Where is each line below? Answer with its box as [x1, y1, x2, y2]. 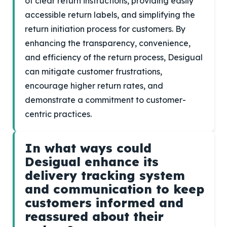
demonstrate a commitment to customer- [25, 95, 186, 105]
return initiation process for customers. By [25, 24, 185, 34]
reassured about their [25, 209, 164, 224]
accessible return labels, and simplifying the [25, 10, 195, 20]
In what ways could [25, 140, 152, 156]
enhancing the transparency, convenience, [25, 38, 191, 48]
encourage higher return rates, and [25, 81, 163, 91]
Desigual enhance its [25, 154, 159, 169]
